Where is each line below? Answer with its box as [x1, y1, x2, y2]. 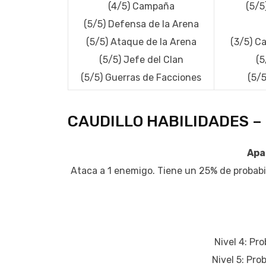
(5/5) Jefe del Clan [99, 54, 183, 66]
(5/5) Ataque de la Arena [85, 36, 197, 48]
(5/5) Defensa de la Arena [83, 18, 199, 30]
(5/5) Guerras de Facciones [81, 72, 201, 84]
